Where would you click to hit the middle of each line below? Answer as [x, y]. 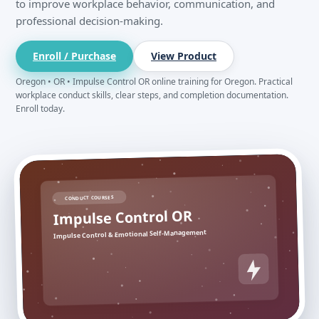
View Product [184, 56]
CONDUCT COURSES [89, 198]
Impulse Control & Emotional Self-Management [130, 234]
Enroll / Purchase [74, 56]
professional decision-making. [89, 21]
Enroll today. [40, 109]
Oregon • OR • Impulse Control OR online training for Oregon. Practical [154, 82]
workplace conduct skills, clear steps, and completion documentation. [152, 95]
